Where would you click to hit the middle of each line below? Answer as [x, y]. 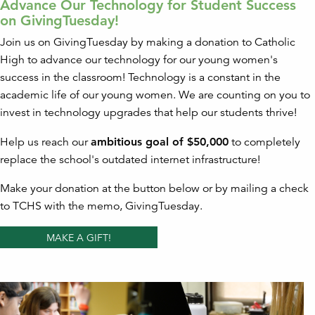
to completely [264, 142]
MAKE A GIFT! [79, 237]
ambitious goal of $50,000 [160, 142]
